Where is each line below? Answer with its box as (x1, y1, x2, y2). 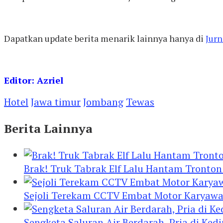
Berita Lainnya (4, 120, 93, 136)
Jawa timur (31, 95, 81, 109)
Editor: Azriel (4, 74, 63, 86)
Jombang (83, 95, 123, 109)
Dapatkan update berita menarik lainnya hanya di (4, 32, 206, 44)
